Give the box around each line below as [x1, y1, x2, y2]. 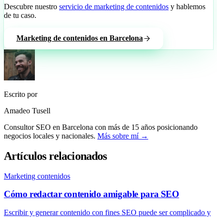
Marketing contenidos [4, 171, 70, 180]
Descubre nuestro [4, 2, 59, 11]
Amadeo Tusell [4, 106, 50, 115]
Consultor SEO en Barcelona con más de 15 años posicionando [4, 123, 198, 131]
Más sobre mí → [97, 131, 148, 140]
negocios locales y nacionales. [4, 131, 97, 140]
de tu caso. [4, 11, 36, 19]
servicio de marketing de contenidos [59, 2, 169, 11]
